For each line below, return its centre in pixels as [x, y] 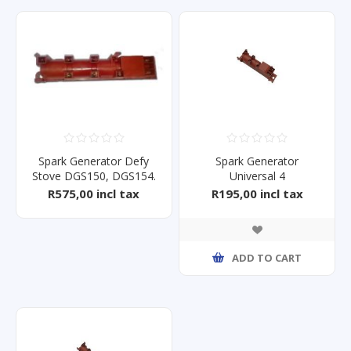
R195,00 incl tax [257, 193]
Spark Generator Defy [94, 161]
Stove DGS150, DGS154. [94, 175]
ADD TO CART [267, 258]
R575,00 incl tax [94, 193]
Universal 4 [257, 175]
